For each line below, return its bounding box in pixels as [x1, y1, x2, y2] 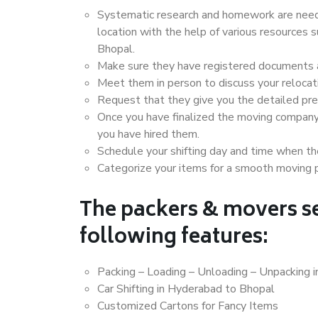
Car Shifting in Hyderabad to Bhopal [97, 281, 275, 297]
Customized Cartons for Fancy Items [97, 298, 278, 314]
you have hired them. [97, 126, 199, 142]
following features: [79, 221, 268, 256]
